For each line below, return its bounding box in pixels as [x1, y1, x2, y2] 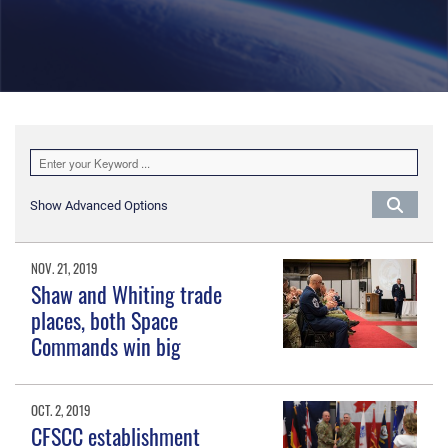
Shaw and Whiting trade [31, 278, 223, 311]
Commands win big [31, 330, 182, 363]
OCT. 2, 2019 [31, 400, 92, 421]
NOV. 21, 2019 [31, 257, 99, 278]
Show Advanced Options [30, 198, 168, 214]
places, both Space [31, 304, 179, 337]
